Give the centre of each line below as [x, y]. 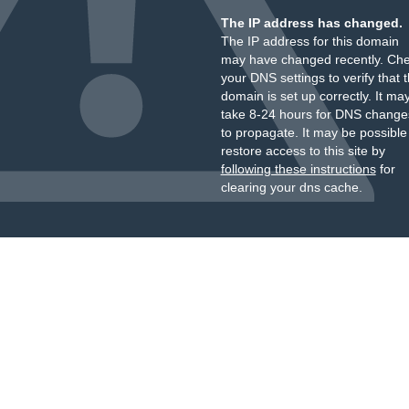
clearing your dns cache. [291, 187]
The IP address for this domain [309, 41]
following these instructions [298, 169]
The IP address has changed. [311, 23]
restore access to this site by [303, 151]
